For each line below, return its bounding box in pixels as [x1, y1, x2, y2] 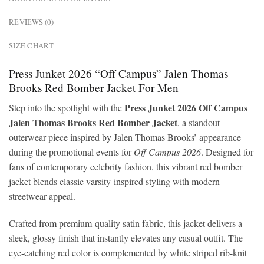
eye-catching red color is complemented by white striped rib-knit [9, 246, 247, 259]
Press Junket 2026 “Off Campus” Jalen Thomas [9, 65, 228, 81]
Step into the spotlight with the [9, 101, 124, 114]
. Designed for [201, 146, 253, 159]
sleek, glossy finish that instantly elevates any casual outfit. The [9, 231, 243, 244]
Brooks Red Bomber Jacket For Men [9, 80, 179, 95]
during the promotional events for [9, 146, 134, 159]
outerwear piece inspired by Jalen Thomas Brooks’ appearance [9, 131, 241, 144]
